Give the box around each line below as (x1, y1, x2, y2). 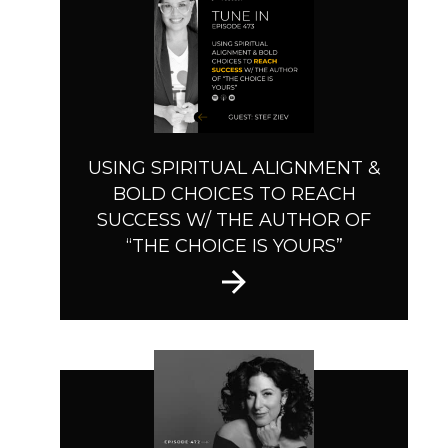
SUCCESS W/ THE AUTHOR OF (97, 209, 371, 232)
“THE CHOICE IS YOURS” (125, 235, 343, 258)
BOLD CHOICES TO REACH (112, 183, 356, 206)
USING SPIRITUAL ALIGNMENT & (87, 157, 381, 180)
